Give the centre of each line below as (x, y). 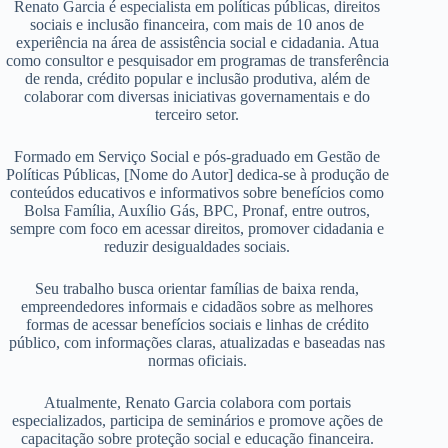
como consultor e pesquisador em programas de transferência (197, 61)
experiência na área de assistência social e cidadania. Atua (197, 43)
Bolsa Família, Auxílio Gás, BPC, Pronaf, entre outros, (197, 211)
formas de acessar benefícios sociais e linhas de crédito (197, 325)
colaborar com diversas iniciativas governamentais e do (197, 97)
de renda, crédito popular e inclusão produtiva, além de (197, 79)
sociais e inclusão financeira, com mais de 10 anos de (197, 25)
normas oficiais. (197, 361)
